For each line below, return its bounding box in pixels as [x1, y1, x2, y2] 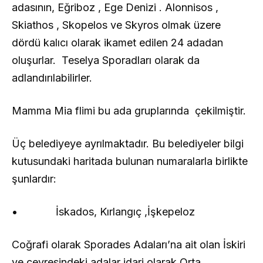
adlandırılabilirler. [12, 71, 92, 84]
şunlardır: [12, 172, 56, 185]
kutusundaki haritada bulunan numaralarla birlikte [12, 154, 248, 167]
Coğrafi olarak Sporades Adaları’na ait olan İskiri [12, 238, 245, 251]
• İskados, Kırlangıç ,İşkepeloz [12, 205, 195, 218]
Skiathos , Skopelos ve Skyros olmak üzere [12, 18, 221, 31]
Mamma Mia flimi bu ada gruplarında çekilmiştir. [12, 104, 246, 117]
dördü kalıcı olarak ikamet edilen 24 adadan [12, 36, 223, 49]
